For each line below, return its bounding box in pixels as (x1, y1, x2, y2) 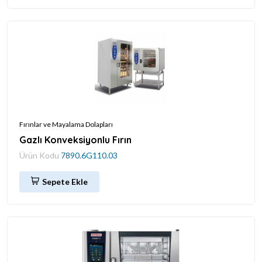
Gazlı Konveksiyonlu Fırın (19, 133, 132, 146)
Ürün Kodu (19, 150, 61, 160)
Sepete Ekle (42, 176, 88, 187)
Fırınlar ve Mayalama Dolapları (19, 119, 113, 129)
